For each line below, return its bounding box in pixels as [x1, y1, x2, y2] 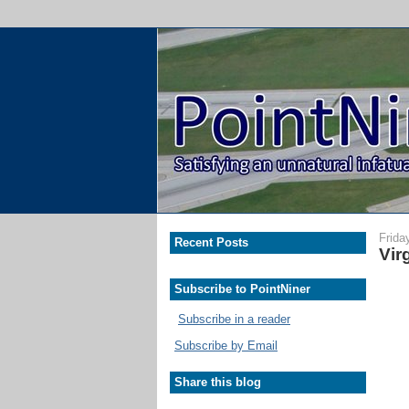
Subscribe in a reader [178, 311, 290, 326]
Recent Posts [174, 236, 248, 250]
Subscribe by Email [174, 338, 278, 352]
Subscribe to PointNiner [174, 282, 310, 297]
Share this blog [174, 374, 261, 389]
